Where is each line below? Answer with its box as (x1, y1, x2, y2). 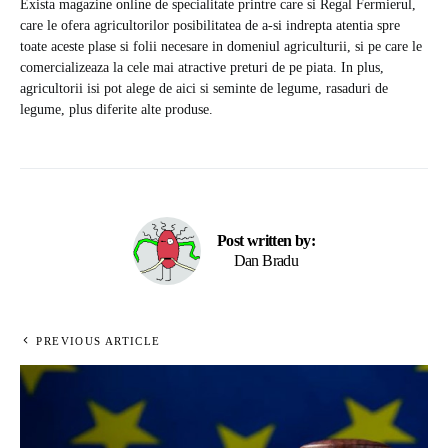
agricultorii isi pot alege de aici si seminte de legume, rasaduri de (20, 81, 388, 97)
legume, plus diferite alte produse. (20, 102, 213, 118)
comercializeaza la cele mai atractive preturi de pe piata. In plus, (20, 60, 384, 76)
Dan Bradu (233, 252, 299, 270)
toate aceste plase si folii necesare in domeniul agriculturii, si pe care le (20, 39, 422, 55)
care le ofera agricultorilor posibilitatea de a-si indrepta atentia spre (20, 18, 400, 34)
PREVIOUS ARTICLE (36, 335, 161, 348)
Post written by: (216, 232, 316, 250)
